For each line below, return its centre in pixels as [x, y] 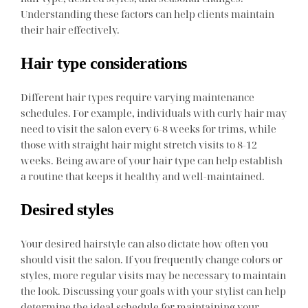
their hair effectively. [70, 29]
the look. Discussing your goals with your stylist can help [154, 291]
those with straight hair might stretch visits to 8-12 [139, 144]
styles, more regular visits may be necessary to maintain [154, 275]
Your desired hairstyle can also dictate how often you [145, 244]
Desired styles [67, 210]
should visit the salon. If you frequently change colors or [152, 260]
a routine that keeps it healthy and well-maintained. [143, 176]
